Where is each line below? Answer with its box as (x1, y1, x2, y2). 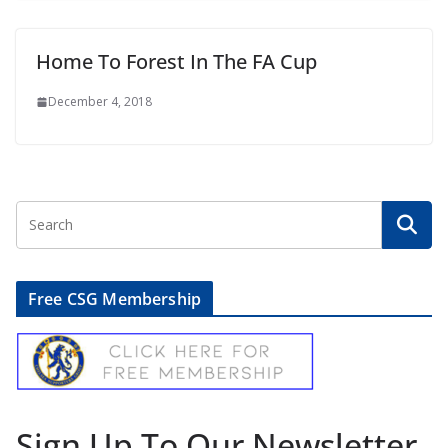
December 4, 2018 (48, 93, 152, 111)
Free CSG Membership (28, 288, 202, 311)
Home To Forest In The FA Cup (36, 48, 317, 76)
